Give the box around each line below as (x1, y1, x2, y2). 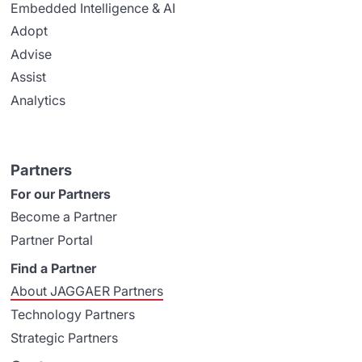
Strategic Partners (11, 329, 119, 346)
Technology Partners (11, 306, 136, 323)
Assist (11, 69, 47, 86)
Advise (11, 45, 53, 62)
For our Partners (11, 185, 112, 202)
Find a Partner (11, 259, 97, 276)
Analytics (11, 91, 66, 108)
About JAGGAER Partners (11, 283, 164, 300)
